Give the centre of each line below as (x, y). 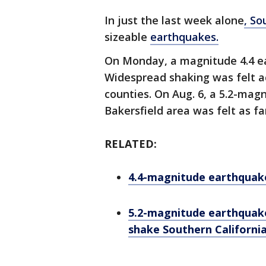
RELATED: (132, 144)
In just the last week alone (174, 20)
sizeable (127, 37)
